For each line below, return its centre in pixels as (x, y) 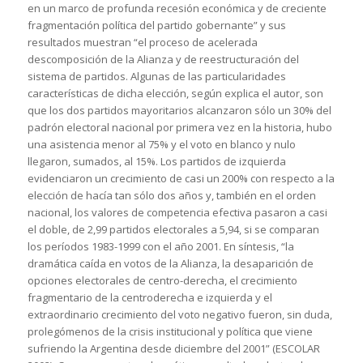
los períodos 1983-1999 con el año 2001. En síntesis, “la (160, 246)
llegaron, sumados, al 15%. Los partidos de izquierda (156, 161)
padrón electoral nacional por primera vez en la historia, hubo (179, 127)
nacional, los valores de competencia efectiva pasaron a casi (177, 212)
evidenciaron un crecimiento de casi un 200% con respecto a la (181, 178)
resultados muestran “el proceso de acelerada (142, 42)
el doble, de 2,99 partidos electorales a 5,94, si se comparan (173, 229)
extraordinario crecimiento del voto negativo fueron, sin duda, (179, 314)
